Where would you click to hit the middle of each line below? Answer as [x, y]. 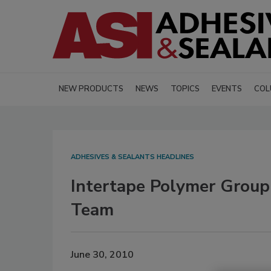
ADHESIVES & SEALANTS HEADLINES [132, 157]
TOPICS [185, 89]
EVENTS [227, 89]
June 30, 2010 [102, 254]
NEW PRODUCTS [91, 89]
